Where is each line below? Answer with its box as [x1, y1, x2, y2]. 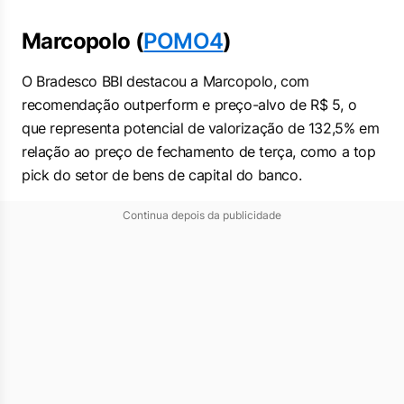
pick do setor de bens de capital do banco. [22, 166, 302, 184]
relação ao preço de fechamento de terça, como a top [22, 142, 376, 161]
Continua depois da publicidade [123, 208, 281, 222]
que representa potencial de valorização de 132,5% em [22, 119, 380, 137]
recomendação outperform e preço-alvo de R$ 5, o [22, 96, 357, 114]
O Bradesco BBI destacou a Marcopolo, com [22, 72, 310, 90]
